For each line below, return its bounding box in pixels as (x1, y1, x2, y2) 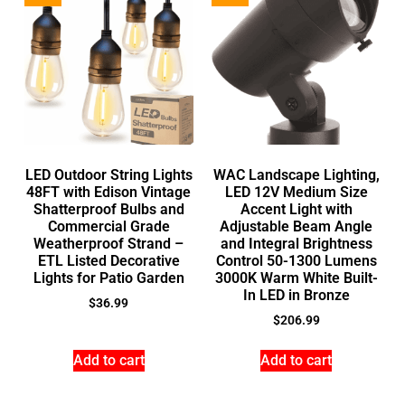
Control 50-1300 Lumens (215, 251, 377, 269)
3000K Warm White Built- (214, 268, 378, 287)
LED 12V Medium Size (224, 183, 368, 201)
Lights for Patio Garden (33, 268, 184, 287)
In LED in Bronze (242, 286, 350, 304)
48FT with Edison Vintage (26, 183, 192, 201)
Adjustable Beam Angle (220, 217, 373, 235)
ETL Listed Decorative (37, 251, 180, 269)
